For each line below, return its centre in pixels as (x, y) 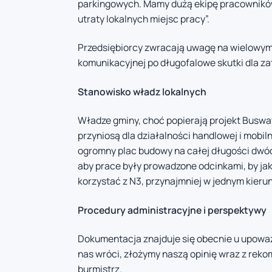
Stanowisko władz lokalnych (142, 91)
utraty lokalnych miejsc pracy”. (144, 19)
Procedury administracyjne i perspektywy (172, 210)
